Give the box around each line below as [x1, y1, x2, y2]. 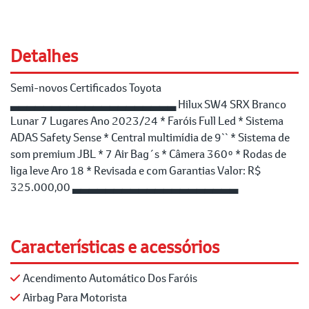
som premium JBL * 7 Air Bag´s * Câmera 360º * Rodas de [10, 146, 286, 161]
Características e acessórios [10, 235, 219, 258]
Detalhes [10, 44, 78, 68]
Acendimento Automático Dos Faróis [23, 270, 197, 286]
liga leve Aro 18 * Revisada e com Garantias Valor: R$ [10, 162, 261, 177]
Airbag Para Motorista [23, 290, 127, 305]
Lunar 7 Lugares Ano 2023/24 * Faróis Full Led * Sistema [10, 112, 283, 128]
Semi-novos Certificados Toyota [10, 79, 161, 94]
